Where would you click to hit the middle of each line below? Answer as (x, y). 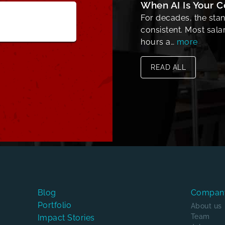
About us (206, 206)
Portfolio (54, 205)
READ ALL (168, 67)
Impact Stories (66, 218)
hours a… (159, 42)
